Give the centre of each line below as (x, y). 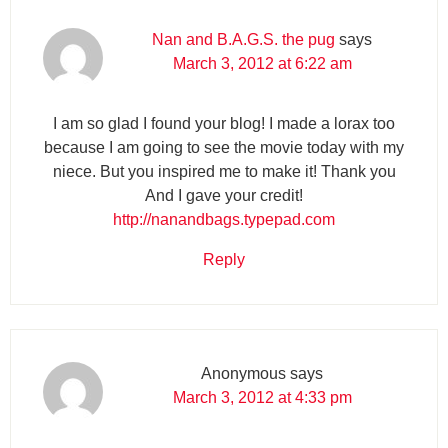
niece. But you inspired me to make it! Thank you (224, 171)
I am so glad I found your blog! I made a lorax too (224, 123)
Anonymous (243, 373)
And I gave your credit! (224, 195)
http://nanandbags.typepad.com (224, 219)
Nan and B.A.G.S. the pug (243, 39)
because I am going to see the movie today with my (224, 147)
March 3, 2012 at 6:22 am (262, 63)
